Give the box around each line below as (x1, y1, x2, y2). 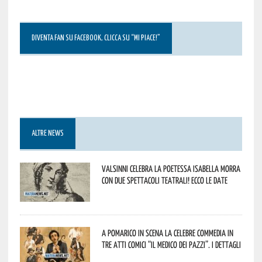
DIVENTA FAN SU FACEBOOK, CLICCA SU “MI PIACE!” (31, 34, 160, 42)
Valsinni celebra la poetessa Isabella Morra (101, 163, 240, 174)
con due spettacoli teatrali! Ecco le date (101, 174, 227, 185)
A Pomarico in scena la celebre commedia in (101, 227, 233, 238)
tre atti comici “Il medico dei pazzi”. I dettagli (101, 239, 241, 250)
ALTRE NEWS (31, 129, 64, 137)
